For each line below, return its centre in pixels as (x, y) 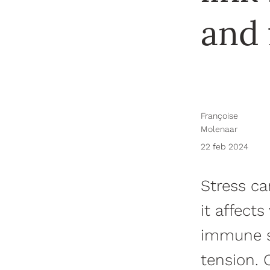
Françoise (219, 116)
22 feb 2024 (224, 146)
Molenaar (219, 129)
